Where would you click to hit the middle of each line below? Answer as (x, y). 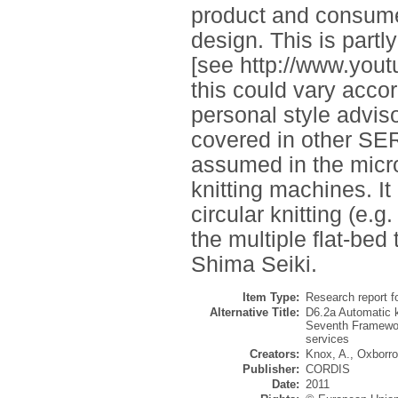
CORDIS (328, 370)
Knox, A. (328, 354)
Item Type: (271, 298)
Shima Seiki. (254, 265)
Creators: (275, 354)
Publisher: (271, 370)
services (327, 339)
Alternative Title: (255, 313)
